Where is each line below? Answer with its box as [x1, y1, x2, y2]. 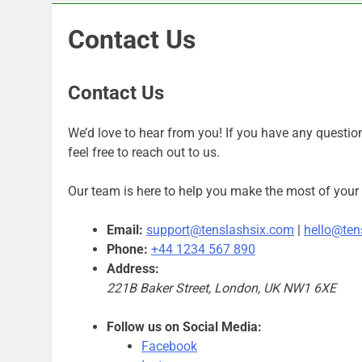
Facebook [141, 338, 198, 354]
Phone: [107, 241, 148, 257]
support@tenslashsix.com [146, 221, 294, 238]
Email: [107, 221, 143, 238]
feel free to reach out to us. [68, 144, 220, 160]
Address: [107, 260, 159, 276]
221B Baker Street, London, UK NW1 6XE [107, 280, 336, 296]
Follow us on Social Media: [107, 318, 262, 335]
